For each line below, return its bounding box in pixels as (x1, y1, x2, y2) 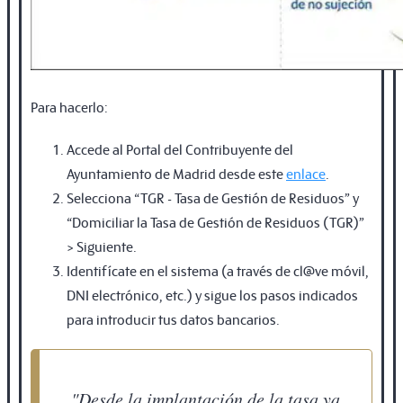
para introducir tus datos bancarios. (67, 309, 280, 328)
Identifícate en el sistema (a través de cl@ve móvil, (67, 260, 369, 280)
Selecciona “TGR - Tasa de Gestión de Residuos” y (67, 187, 359, 207)
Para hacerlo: (31, 96, 108, 116)
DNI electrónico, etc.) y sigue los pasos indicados (67, 284, 358, 304)
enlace (286, 163, 326, 183)
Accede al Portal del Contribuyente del (67, 139, 293, 158)
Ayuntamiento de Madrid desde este (67, 163, 286, 183)
